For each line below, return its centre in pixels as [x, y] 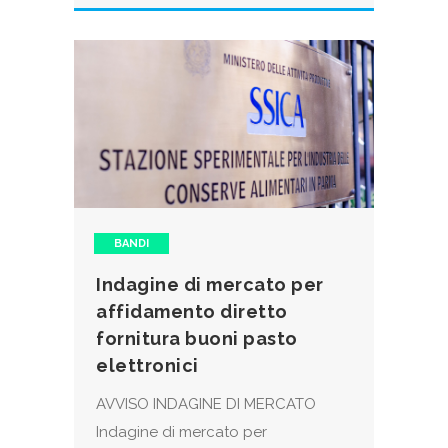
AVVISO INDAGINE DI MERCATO [206, 404]
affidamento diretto [192, 312]
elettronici [147, 366]
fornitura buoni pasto [197, 339]
